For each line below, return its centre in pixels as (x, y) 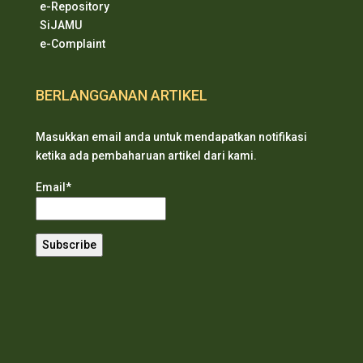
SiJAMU (61, 25)
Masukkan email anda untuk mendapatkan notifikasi (171, 137)
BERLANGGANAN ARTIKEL (122, 95)
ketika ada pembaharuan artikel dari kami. (146, 155)
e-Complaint (73, 43)
